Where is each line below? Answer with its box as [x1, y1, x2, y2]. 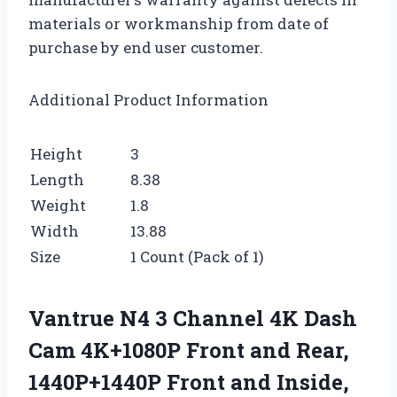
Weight [30, 194, 86, 215]
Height [30, 143, 82, 164]
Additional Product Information [28, 89, 269, 110]
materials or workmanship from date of [28, 12, 329, 34]
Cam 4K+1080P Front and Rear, [28, 335, 349, 364]
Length [30, 168, 84, 190]
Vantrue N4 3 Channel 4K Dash [28, 303, 357, 332]
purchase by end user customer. [28, 36, 263, 58]
